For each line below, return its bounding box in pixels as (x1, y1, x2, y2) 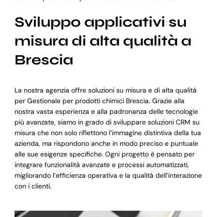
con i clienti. (14, 182, 51, 191)
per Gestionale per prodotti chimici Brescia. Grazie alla (14, 96, 185, 106)
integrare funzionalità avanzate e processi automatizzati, (14, 160, 189, 170)
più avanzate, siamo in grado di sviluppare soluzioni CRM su (14, 118, 200, 127)
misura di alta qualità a (14, 32, 191, 49)
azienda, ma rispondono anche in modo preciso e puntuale (14, 139, 198, 148)
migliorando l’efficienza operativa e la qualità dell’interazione (14, 171, 202, 180)
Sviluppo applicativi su (14, 13, 186, 31)
